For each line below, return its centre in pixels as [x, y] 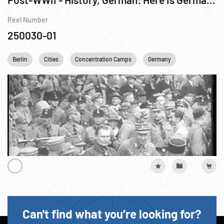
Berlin [20, 59]
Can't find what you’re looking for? [112, 214]
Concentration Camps [103, 59]
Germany [159, 59]
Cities [51, 59]
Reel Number [28, 20]
